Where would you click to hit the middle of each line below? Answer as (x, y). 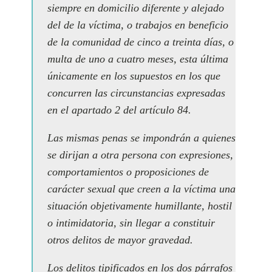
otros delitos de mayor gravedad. (120, 240)
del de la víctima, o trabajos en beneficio (138, 25)
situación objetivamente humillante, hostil (140, 206)
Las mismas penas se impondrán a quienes (141, 138)
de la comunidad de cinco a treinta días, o (141, 42)
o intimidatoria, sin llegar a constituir (131, 223)
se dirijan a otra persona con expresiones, (140, 155)
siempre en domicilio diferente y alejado (136, 8)
